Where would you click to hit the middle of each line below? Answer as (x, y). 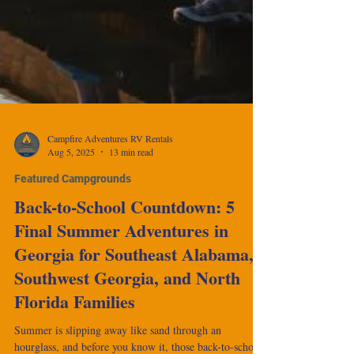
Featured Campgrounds (73, 198)
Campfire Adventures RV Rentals (110, 157)
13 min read (131, 171)
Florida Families (75, 320)
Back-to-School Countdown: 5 (124, 226)
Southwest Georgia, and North (127, 297)
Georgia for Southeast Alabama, (134, 273)
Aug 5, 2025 (71, 171)
